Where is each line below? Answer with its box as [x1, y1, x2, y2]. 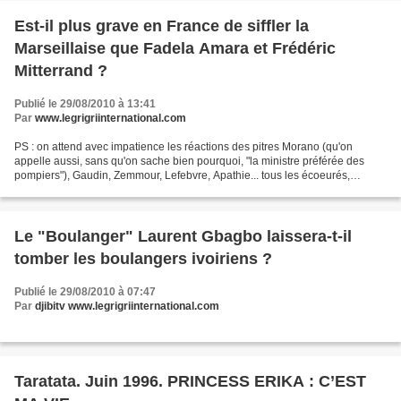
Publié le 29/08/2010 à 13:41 [14, 98, 156, 111]
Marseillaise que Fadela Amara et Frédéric [14, 39, 336, 58]
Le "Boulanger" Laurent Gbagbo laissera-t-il [14, 227, 352, 246]
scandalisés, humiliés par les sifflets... [14, 183, 196, 197]
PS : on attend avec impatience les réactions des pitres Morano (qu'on [14, 141, 353, 154]
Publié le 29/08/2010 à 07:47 [14, 286, 156, 299]
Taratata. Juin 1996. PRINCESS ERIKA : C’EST [14, 372, 366, 391]
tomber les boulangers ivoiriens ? [14, 250, 272, 269]
